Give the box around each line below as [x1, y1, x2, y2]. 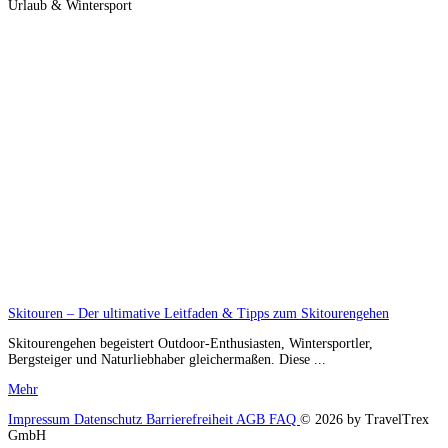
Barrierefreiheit [146, 412, 236, 428]
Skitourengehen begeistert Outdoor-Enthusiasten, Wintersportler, [8, 336, 373, 352]
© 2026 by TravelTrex [300, 412, 429, 428]
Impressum [8, 412, 74, 428]
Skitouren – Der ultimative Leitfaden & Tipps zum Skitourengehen [8, 306, 389, 322]
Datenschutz [74, 412, 146, 428]
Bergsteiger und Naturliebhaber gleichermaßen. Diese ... [8, 352, 326, 368]
